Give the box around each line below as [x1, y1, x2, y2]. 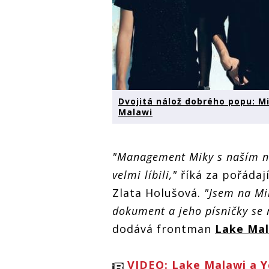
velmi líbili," [112, 168, 177, 183]
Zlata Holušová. [112, 186, 204, 201]
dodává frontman [112, 222, 215, 237]
